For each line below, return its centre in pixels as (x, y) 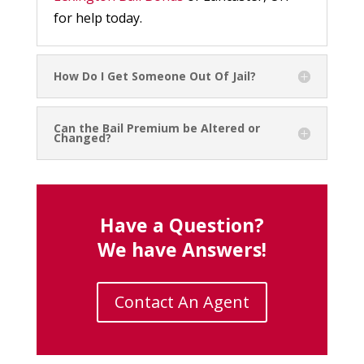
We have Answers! (182, 249)
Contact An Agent (182, 301)
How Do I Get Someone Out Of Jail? (154, 76)
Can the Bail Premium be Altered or (156, 128)
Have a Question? (182, 225)
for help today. (97, 17)
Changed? (82, 137)
